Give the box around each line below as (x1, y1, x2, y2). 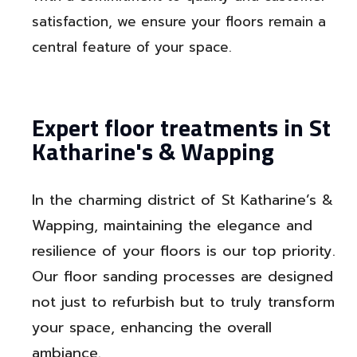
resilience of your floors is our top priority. (32, 240, 335, 263)
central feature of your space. (32, 37, 232, 58)
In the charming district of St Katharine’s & (32, 189, 333, 212)
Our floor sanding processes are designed (32, 265, 333, 288)
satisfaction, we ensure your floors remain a (32, 11, 326, 33)
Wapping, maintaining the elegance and (32, 214, 312, 237)
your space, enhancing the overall (32, 316, 272, 339)
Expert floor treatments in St (32, 109, 331, 147)
